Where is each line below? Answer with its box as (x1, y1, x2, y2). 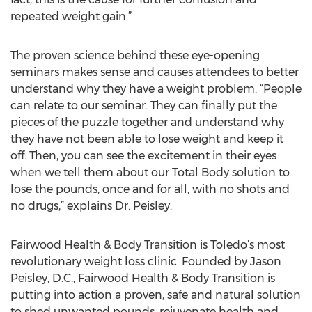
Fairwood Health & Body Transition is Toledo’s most (10, 238, 285, 251)
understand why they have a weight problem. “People (10, 82, 302, 95)
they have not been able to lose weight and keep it (10, 132, 283, 146)
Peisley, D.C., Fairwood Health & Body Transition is (10, 272, 275, 285)
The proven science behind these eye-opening (10, 49, 260, 62)
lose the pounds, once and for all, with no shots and (10, 182, 290, 196)
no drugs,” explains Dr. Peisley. (10, 199, 172, 212)
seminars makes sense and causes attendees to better (10, 65, 299, 79)
